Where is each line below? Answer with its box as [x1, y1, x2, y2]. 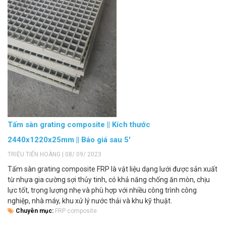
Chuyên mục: [14, 207, 55, 214]
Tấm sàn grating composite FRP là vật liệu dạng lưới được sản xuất [8, 164, 217, 173]
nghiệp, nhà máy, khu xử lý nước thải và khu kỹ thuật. [8, 196, 172, 205]
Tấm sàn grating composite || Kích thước [8, 120, 150, 129]
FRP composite [55, 207, 97, 214]
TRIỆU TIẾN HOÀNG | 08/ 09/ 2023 [8, 150, 101, 158]
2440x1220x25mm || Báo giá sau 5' [8, 135, 131, 144]
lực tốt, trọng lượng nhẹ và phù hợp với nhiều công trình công [8, 186, 197, 194]
